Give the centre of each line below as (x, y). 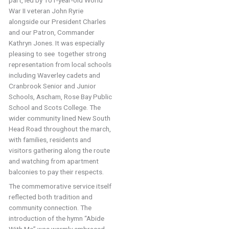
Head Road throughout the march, (60, 129)
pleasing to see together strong (58, 54)
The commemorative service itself (60, 186)
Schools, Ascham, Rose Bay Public (61, 97)
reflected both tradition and (51, 197)
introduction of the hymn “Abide (57, 218)
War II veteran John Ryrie (46, 11)
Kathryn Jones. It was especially (57, 43)
